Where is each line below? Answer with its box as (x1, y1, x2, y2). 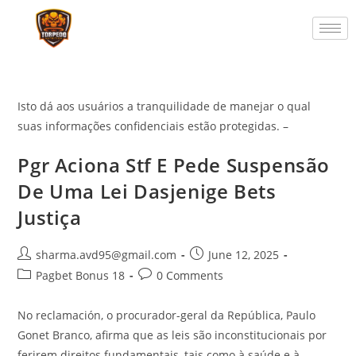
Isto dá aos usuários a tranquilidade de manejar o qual (17, 99, 311, 114)
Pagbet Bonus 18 (36, 268, 126, 284)
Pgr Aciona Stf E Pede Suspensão (17, 152, 331, 179)
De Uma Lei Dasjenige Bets (17, 178, 277, 205)
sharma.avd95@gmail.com (36, 247, 177, 263)
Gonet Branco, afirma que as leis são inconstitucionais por (17, 327, 327, 343)
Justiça (17, 204, 82, 231)
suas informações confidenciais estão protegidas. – (17, 118, 289, 134)
